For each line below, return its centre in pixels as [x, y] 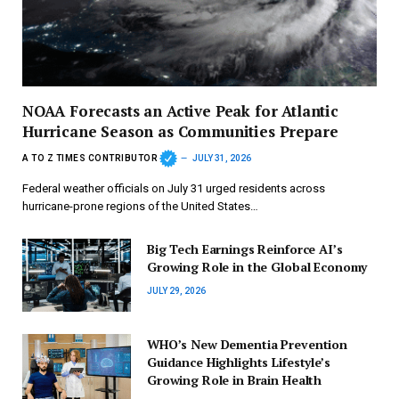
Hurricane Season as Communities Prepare [180, 132]
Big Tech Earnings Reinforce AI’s [245, 249]
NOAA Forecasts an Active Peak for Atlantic [180, 111]
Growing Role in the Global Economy [257, 267]
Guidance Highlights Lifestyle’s [239, 362]
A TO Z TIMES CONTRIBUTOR [90, 158]
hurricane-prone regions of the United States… [140, 207]
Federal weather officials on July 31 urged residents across [174, 189]
